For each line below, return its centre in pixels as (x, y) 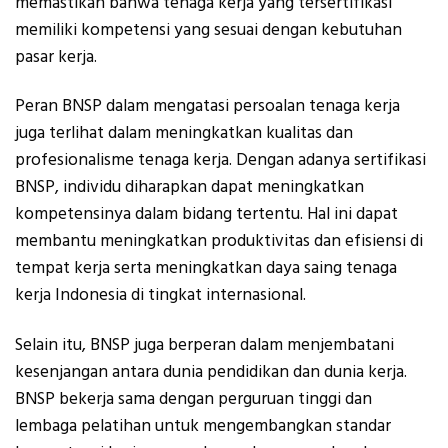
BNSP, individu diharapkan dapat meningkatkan (189, 187)
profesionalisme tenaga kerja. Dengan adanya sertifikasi (220, 160)
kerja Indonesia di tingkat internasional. (160, 295)
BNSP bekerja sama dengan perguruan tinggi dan (193, 398)
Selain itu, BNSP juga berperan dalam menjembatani (204, 344)
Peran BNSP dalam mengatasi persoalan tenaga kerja (207, 106)
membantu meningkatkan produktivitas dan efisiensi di (219, 241)
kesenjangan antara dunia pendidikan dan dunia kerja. (211, 371)
